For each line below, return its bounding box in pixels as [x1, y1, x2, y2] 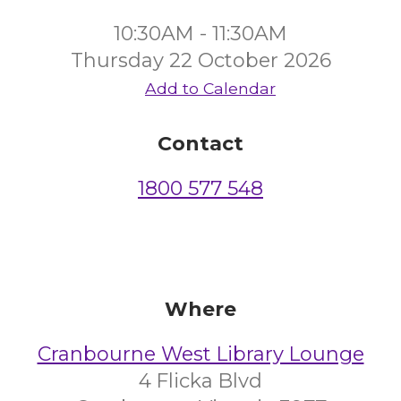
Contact [158, 132, 243, 156]
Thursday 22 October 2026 [70, 48, 331, 73]
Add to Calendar [145, 79, 276, 98]
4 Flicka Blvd [139, 369, 262, 393]
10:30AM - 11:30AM [114, 21, 287, 46]
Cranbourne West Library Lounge [37, 342, 364, 366]
